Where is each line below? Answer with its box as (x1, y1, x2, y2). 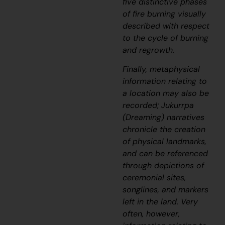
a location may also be (123, 88, 209, 99)
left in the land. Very (123, 196, 198, 207)
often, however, (123, 208, 180, 219)
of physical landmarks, (123, 136, 207, 147)
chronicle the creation (123, 124, 206, 135)
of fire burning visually (123, 8, 206, 19)
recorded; (123, 100, 162, 111)
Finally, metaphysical (123, 64, 200, 75)
